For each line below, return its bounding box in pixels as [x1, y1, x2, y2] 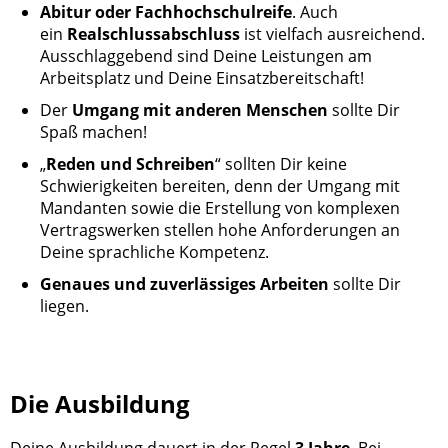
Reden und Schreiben [46, 152, 215, 175]
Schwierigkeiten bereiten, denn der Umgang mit [40, 174, 400, 197]
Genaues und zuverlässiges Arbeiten [40, 272, 329, 295]
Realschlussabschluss [67, 22, 240, 45]
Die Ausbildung [10, 386, 190, 420]
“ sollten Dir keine [215, 152, 347, 175]
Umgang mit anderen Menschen [72, 98, 328, 121]
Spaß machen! [40, 120, 147, 143]
